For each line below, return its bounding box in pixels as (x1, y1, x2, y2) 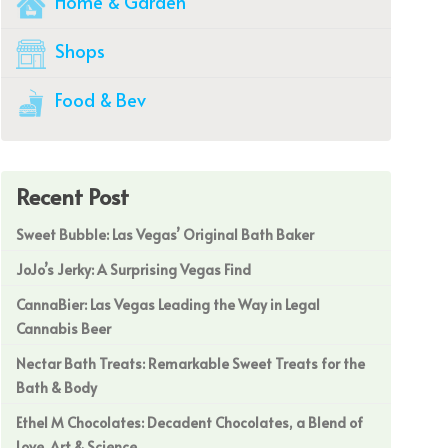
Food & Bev (51, 86, 146, 112)
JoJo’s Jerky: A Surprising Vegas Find (16, 259, 251, 279)
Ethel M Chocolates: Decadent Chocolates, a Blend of (16, 412, 363, 432)
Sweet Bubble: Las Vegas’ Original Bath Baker (16, 224, 314, 244)
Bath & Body (16, 377, 97, 397)
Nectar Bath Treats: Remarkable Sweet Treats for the (16, 353, 365, 373)
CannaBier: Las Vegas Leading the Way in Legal (16, 294, 320, 314)
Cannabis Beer (16, 318, 111, 338)
